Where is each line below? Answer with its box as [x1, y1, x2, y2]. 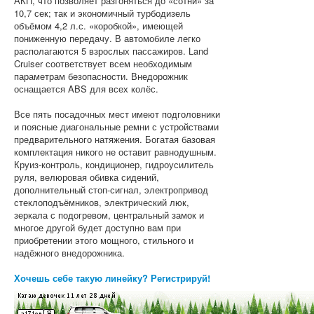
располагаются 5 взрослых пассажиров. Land [14, 44, 208, 57]
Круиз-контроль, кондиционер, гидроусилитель [14, 158, 214, 171]
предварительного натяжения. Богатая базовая [14, 132, 215, 146]
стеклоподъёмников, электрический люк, [14, 196, 189, 209]
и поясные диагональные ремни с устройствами [14, 120, 219, 133]
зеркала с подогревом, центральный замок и [14, 208, 204, 221]
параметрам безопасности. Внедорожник [14, 69, 188, 83]
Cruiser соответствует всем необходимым [14, 57, 192, 70]
